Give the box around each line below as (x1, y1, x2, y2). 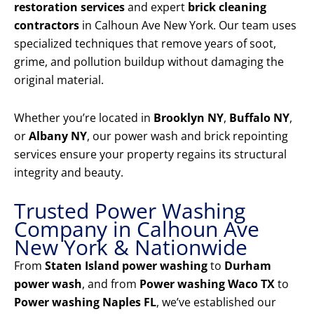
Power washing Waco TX (139, 276, 275, 292)
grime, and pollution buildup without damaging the (14, 54, 284, 70)
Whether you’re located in (14, 110, 153, 126)
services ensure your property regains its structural (14, 146, 287, 163)
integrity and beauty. (14, 165, 123, 181)
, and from (82, 276, 139, 292)
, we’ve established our (156, 294, 276, 310)
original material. (14, 72, 104, 88)
